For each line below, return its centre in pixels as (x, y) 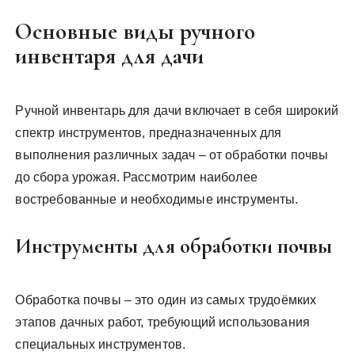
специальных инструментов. (101, 344)
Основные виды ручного (136, 31)
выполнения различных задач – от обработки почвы (172, 155)
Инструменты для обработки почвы (174, 246)
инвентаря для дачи (110, 56)
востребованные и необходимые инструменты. (157, 199)
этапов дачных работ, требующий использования (163, 322)
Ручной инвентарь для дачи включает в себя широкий (177, 111)
